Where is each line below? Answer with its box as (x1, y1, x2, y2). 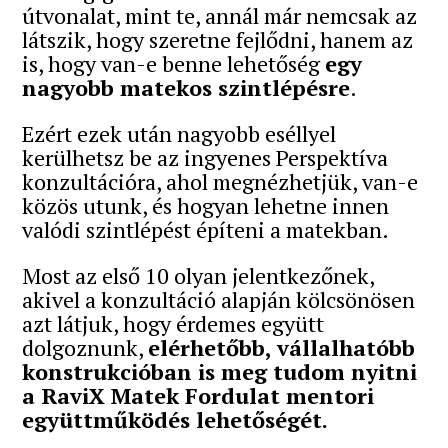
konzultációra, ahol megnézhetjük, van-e (22, 167, 419, 197)
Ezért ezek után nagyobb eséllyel (22, 119, 337, 149)
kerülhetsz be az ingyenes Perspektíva (22, 143, 389, 173)
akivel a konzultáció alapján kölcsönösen (22, 285, 416, 315)
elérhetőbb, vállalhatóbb (148, 333, 416, 363)
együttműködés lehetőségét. (22, 405, 329, 435)
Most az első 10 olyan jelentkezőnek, (22, 261, 375, 291)
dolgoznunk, (22, 333, 149, 363)
